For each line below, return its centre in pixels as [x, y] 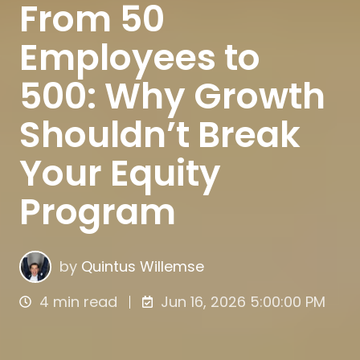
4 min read [79, 301]
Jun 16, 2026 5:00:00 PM [243, 301]
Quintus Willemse [143, 266]
